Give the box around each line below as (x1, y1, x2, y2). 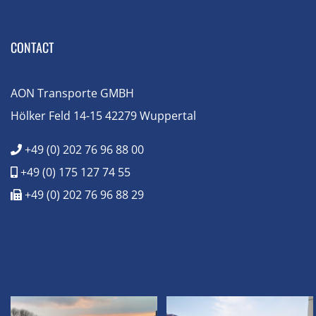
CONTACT (11, 37, 54, 56)
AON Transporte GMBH (11, 85, 134, 101)
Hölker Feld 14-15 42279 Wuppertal (11, 107, 196, 123)
